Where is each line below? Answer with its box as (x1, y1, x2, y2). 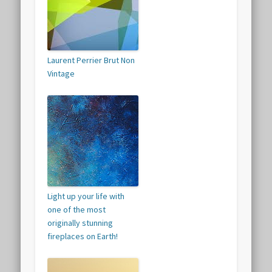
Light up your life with (47, 191, 125, 202)
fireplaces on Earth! (47, 231, 118, 242)
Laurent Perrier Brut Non (47, 55, 135, 66)
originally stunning (47, 217, 114, 229)
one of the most (47, 204, 106, 216)
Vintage (47, 68, 75, 80)
